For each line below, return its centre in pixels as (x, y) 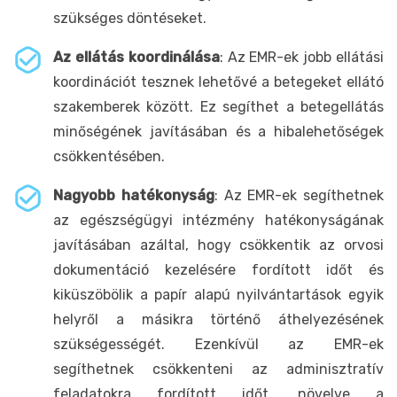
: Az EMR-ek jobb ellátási (302, 57)
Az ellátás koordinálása (136, 57)
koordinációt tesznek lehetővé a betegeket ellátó (218, 82)
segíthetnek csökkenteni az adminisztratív (218, 369)
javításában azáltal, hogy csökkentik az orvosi (218, 245)
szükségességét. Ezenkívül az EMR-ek (218, 344)
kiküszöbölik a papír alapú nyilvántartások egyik (218, 294)
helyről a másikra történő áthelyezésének (218, 319)
